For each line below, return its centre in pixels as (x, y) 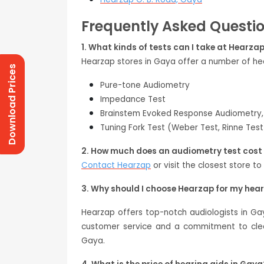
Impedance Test (133, 100)
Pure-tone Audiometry (145, 85)
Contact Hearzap (116, 166)
